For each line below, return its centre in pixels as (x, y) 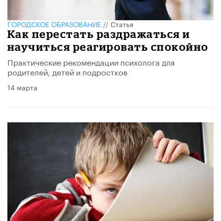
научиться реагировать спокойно (108, 46)
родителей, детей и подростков (67, 71)
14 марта (22, 87)
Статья (122, 23)
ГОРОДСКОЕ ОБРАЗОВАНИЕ (54, 23)
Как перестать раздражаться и (99, 34)
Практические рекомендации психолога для (91, 61)
